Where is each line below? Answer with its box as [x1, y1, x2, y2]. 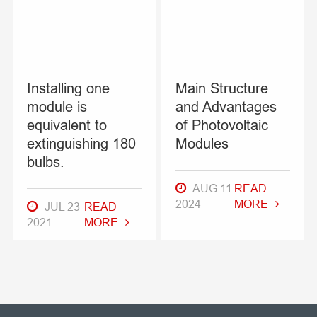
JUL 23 [41, 200, 80, 213]
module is [26, 98, 87, 115]
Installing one [26, 79, 110, 96]
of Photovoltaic [175, 116, 269, 133]
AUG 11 [190, 181, 233, 195]
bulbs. [26, 153, 64, 170]
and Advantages [175, 98, 277, 115]
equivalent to [26, 116, 107, 133]
